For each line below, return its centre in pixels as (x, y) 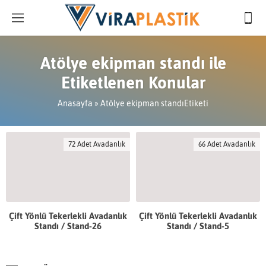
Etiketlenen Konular (133, 83)
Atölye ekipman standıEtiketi (154, 103)
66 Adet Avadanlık (227, 144)
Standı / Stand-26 (68, 226)
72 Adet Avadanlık (97, 144)
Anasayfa (75, 103)
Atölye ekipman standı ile (133, 63)
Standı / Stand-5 (198, 226)
